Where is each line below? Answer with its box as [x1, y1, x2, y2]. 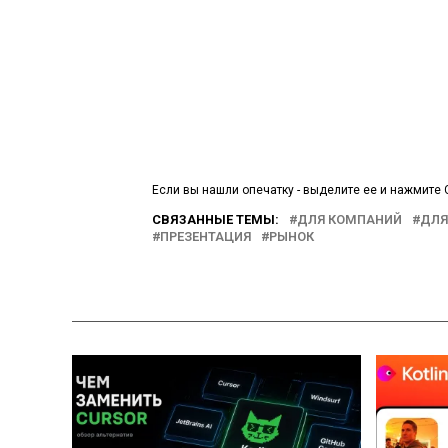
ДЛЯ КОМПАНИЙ [297, 212, 402, 228]
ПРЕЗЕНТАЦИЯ [160, 229, 251, 245]
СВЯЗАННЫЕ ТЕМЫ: [152, 212, 279, 228]
